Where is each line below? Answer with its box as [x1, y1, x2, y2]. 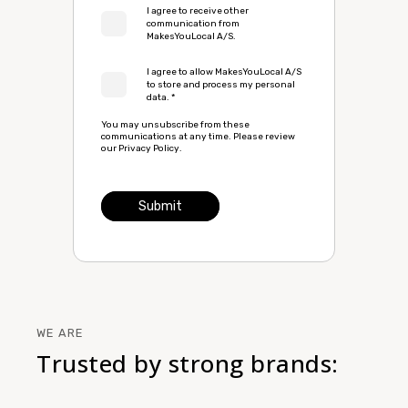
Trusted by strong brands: [36, 346, 339, 380]
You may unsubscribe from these [101, 119, 250, 130]
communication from [147, 18, 240, 29]
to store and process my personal [147, 79, 295, 90]
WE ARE [36, 325, 84, 340]
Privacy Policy [118, 143, 179, 154]
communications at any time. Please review [101, 131, 295, 142]
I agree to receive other [147, 5, 249, 16]
